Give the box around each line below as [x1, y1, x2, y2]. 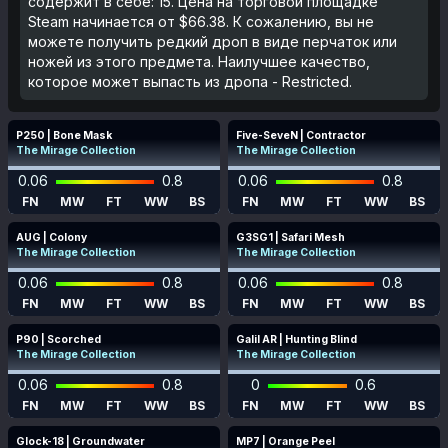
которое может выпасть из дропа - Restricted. [28, 73, 352, 90]
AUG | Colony [16, 231, 87, 244]
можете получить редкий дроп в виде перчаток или [28, 33, 397, 50]
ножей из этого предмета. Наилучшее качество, [28, 53, 370, 70]
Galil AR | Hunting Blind [236, 333, 357, 346]
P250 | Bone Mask [16, 129, 112, 142]
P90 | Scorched [16, 333, 101, 346]
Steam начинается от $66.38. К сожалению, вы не [28, 13, 374, 30]
